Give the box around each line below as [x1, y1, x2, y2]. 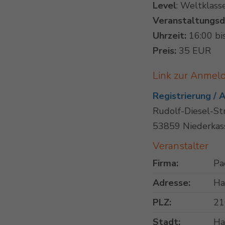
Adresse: [153, 177, 191, 189]
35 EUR [176, 45, 211, 57]
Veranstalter [153, 139, 209, 153]
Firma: [153, 157, 179, 170]
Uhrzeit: [153, 30, 187, 42]
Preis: [153, 45, 177, 57]
